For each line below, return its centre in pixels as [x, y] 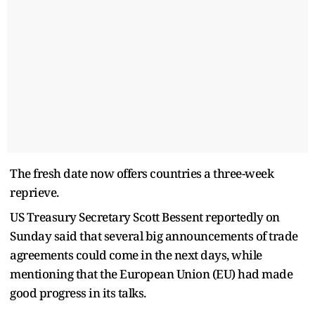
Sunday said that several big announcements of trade [154, 236]
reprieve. [34, 192]
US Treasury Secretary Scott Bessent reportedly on [145, 217]
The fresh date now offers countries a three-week [142, 173]
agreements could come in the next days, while [136, 255]
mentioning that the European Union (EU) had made [151, 274]
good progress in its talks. [78, 292]
